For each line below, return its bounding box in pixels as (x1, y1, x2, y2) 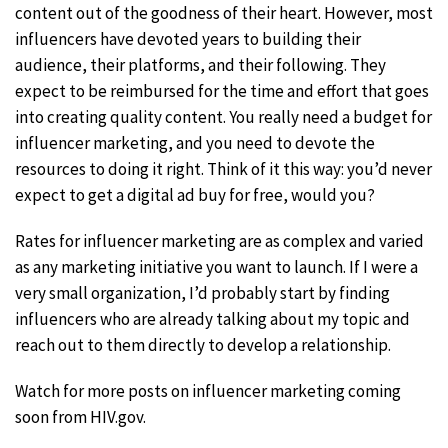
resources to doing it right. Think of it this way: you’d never (15, 158, 432, 181)
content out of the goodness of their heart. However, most (15, 2, 433, 25)
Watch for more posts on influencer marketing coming (15, 380, 401, 403)
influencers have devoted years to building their (15, 28, 361, 51)
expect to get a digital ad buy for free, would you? (15, 184, 375, 207)
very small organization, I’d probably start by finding (15, 282, 390, 305)
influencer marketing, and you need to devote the (15, 132, 375, 155)
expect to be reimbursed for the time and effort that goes (15, 80, 429, 103)
